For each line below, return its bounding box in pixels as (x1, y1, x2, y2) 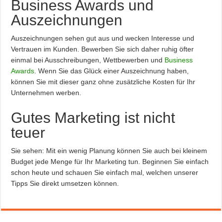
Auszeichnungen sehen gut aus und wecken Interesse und (11, 34, 195, 42)
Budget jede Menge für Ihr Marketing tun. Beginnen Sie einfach (11, 157, 209, 166)
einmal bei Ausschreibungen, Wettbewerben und (11, 55, 165, 64)
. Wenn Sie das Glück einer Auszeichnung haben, (34, 66, 189, 75)
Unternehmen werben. (11, 88, 82, 97)
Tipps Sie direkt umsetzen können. (11, 179, 119, 187)
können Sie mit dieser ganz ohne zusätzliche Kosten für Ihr (11, 77, 196, 86)
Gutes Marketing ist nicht (11, 109, 175, 126)
